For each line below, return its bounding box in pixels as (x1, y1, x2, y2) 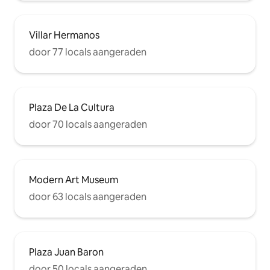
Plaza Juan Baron (29, 245, 104, 259)
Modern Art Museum (29, 173, 118, 186)
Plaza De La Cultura (29, 101, 115, 114)
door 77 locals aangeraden (29, 45, 146, 58)
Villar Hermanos (29, 28, 99, 42)
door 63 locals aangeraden (29, 190, 146, 203)
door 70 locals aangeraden (29, 118, 147, 131)
